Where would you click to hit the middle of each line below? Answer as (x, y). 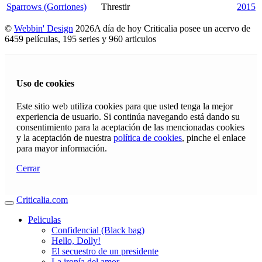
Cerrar (28, 168)
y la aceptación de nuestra (65, 138)
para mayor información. (62, 149)
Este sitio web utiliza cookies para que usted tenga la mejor (125, 106)
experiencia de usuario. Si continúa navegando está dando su (128, 117)
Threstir (116, 6)
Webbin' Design (44, 28)
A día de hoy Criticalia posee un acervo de (172, 28)
